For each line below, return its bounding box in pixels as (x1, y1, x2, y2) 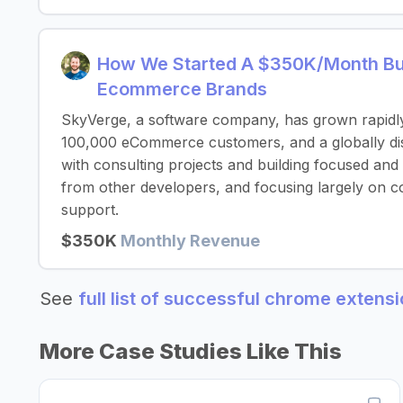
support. (61, 201, 119, 219)
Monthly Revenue (121, 231, 260, 250)
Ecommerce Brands (97, 78, 267, 100)
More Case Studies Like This (40, 338, 342, 364)
